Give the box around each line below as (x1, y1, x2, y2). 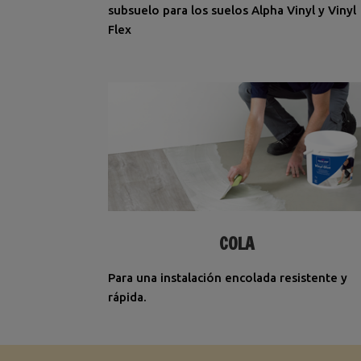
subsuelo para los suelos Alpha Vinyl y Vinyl (108, 2, 357, 17)
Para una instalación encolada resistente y (108, 271, 348, 285)
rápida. (108, 290, 147, 305)
